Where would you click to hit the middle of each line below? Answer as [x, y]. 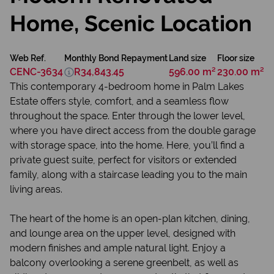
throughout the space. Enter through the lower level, [128, 116]
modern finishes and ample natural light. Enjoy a [118, 248]
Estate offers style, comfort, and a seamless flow [119, 101]
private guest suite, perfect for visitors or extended [123, 160]
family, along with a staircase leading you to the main [128, 175]
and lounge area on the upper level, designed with [123, 233]
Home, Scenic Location [131, 23]
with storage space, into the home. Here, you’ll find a [127, 145]
